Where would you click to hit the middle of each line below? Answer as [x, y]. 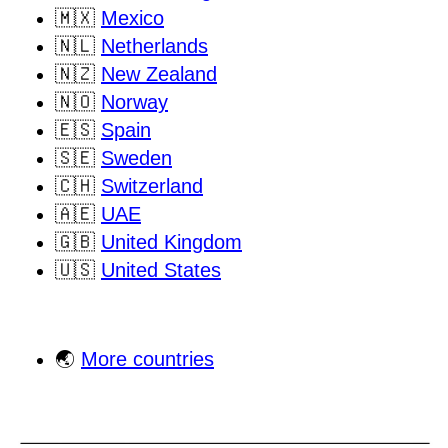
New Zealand [159, 74]
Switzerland [152, 186]
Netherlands [154, 46]
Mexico [132, 18]
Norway [134, 102]
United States [161, 270]
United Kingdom [171, 242]
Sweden [136, 158]
